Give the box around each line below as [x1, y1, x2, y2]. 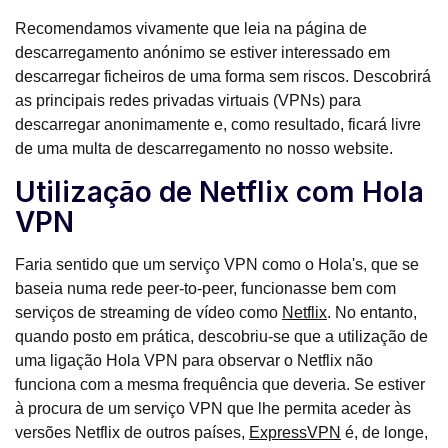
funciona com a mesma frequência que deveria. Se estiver [15, 376, 425, 394]
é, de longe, [341, 424, 428, 442]
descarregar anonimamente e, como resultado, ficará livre [15, 116, 421, 134]
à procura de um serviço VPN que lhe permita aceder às [15, 400, 411, 418]
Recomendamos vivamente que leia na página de [15, 20, 367, 38]
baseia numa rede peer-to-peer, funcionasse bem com [15, 280, 396, 298]
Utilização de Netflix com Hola [15, 175, 424, 210]
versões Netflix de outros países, [15, 424, 249, 442]
